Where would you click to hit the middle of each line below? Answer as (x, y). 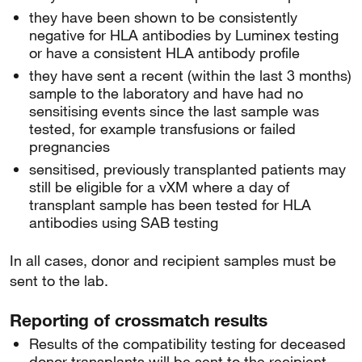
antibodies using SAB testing (124, 222)
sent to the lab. (59, 280)
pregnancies (69, 146)
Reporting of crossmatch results (139, 320)
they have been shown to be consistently (163, 17)
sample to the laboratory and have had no (166, 93)
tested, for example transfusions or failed (162, 128)
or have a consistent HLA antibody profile (164, 53)
